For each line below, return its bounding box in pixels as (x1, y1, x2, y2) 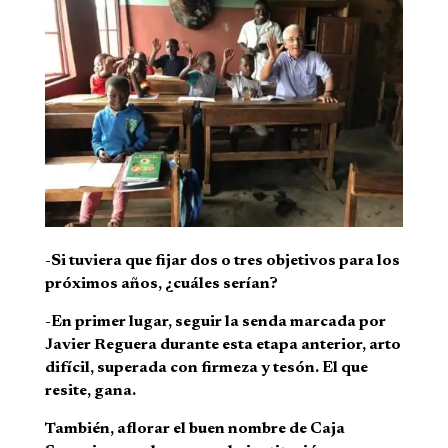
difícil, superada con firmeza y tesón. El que (44, 360, 368, 377)
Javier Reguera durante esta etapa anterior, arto (44, 337, 401, 354)
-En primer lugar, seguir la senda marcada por (44, 314, 386, 331)
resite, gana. (44, 383, 136, 400)
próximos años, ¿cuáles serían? (44, 276, 278, 293)
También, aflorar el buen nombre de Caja (44, 421, 345, 438)
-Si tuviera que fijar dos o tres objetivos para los (44, 253, 400, 270)
